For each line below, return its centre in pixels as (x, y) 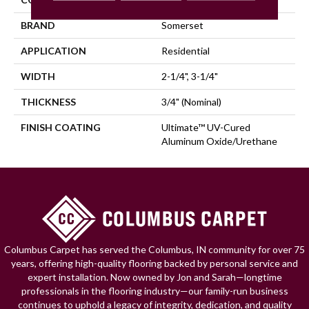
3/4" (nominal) (191, 101)
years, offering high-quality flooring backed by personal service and (154, 263)
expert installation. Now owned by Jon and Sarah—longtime (154, 277)
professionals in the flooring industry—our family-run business (154, 290)
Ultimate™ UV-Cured (206, 127)
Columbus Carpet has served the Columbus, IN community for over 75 (154, 249)
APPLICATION (53, 50)
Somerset (182, 25)
